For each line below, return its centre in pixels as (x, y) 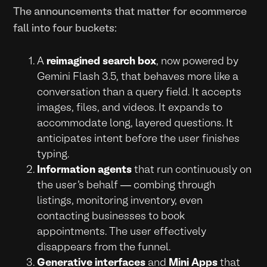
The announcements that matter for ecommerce (130, 12)
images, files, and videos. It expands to (130, 108)
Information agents (85, 170)
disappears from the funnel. (104, 247)
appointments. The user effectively (122, 232)
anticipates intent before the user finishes (139, 139)
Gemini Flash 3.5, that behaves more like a (138, 77)
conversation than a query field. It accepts (139, 92)
